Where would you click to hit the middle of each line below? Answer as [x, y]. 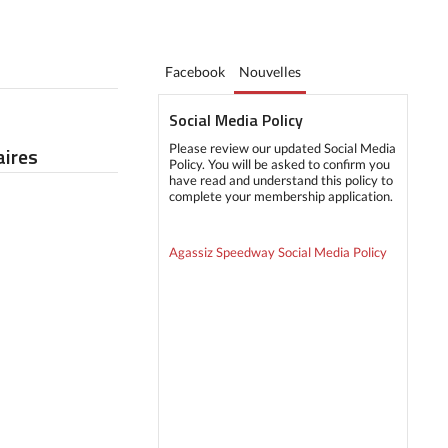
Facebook [195, 71]
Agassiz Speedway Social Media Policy [278, 252]
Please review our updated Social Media [282, 148]
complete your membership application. [281, 196]
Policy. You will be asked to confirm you [279, 164]
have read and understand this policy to [281, 180]
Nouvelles [270, 71]
